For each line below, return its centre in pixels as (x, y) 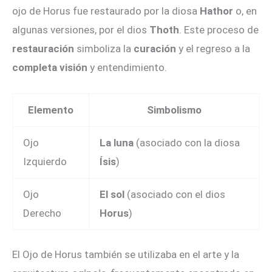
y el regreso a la (213, 48)
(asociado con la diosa (187, 142)
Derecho (42, 213)
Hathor (216, 11)
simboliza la (104, 48)
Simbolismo (174, 110)
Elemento (51, 110)
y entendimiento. (127, 67)
